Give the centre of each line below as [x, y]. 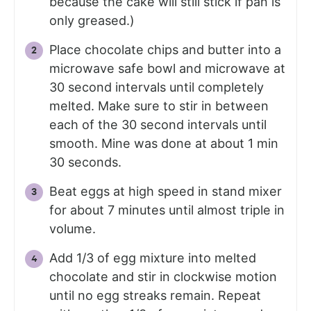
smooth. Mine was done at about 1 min [164, 144]
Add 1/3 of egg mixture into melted [153, 258]
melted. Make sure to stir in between [159, 106]
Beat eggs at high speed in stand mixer [166, 192]
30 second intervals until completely [157, 87]
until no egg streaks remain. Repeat [155, 296]
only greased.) [94, 21]
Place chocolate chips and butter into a [165, 50]
